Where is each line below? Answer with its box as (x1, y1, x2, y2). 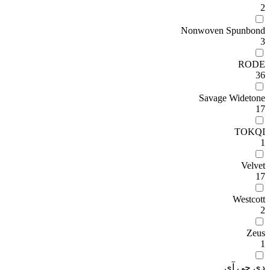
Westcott (233, 194, 265, 204)
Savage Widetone (199, 93, 265, 103)
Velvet (241, 160, 265, 171)
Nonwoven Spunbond (181, 25, 265, 36)
